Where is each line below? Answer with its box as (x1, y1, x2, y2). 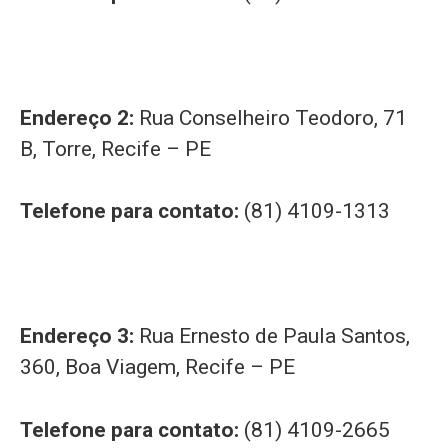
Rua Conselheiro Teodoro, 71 (139, 105, 407, 130)
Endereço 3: (20, 324, 139, 349)
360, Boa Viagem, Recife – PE (20, 355, 295, 380)
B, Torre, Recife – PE (20, 136, 211, 161)
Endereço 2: (20, 105, 139, 130)
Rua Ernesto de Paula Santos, (139, 324, 410, 349)
